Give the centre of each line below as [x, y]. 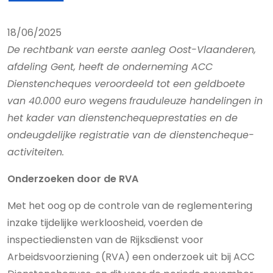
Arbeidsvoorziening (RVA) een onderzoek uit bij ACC [131, 257]
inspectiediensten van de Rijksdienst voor [105, 240]
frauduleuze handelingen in [196, 101]
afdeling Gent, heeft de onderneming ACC [110, 67]
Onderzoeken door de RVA [73, 179]
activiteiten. [36, 152]
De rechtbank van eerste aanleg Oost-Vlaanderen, [132, 50]
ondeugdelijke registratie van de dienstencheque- [131, 135]
